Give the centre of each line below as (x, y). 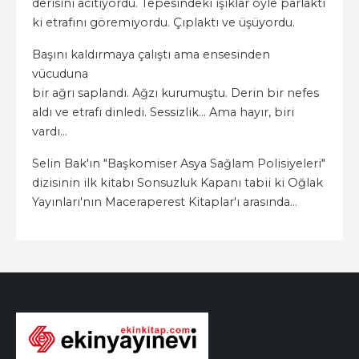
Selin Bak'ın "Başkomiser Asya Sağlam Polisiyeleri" (179, 164)
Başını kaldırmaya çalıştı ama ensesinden (151, 55)
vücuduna (60, 74)
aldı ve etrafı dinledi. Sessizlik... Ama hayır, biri (163, 113)
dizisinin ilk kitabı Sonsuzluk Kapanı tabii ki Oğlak (177, 183)
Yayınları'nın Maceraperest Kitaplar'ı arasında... (165, 202)
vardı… (50, 132)
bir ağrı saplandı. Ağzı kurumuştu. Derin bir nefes (175, 93)
